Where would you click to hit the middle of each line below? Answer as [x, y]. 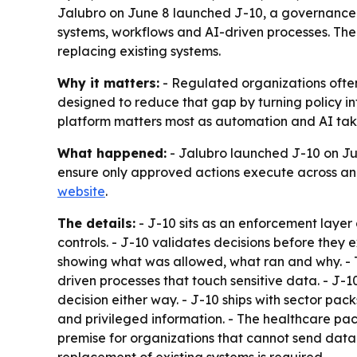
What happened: [112, 153]
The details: [96, 223]
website [81, 191]
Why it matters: [108, 83]
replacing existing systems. [139, 51]
